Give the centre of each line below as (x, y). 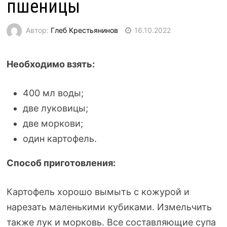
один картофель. (60, 139)
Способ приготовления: (61, 163)
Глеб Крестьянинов (84, 30)
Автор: (38, 30)
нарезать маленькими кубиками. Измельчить (109, 207)
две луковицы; (55, 108)
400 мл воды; (53, 93)
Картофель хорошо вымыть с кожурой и (98, 192)
